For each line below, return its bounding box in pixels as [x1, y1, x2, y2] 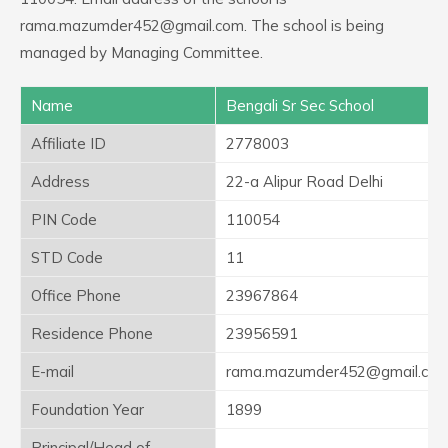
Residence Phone [31, 324, 153, 343]
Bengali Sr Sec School [226, 96, 374, 115]
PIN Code [31, 210, 97, 229]
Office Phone [31, 286, 121, 305]
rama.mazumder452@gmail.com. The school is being [20, 16, 384, 35]
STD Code [31, 248, 103, 267]
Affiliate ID [31, 134, 106, 153]
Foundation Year [31, 400, 144, 419]
